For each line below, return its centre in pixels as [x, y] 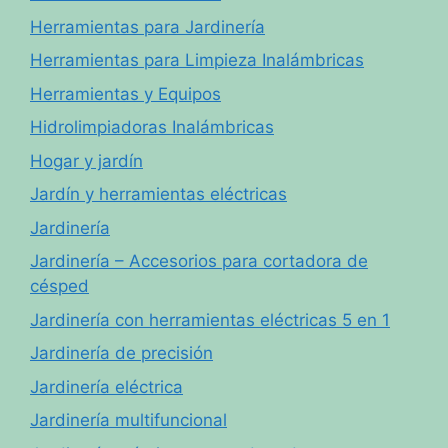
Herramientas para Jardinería [147, 26]
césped [59, 286]
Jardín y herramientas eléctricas [158, 194]
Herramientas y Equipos [125, 93]
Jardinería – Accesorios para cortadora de [199, 261]
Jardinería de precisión [121, 353]
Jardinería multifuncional [128, 420]
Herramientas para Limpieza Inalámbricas [197, 60]
